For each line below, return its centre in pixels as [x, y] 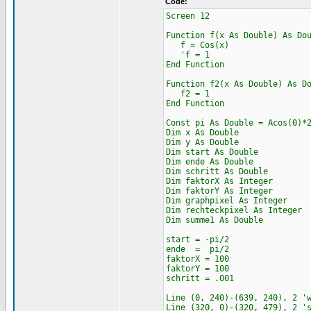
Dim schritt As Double [217, 171]
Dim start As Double [212, 152]
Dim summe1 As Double [214, 220]
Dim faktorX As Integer [219, 181]
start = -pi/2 [197, 239]
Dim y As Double [202, 142]
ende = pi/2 [197, 249]
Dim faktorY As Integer [219, 191]
